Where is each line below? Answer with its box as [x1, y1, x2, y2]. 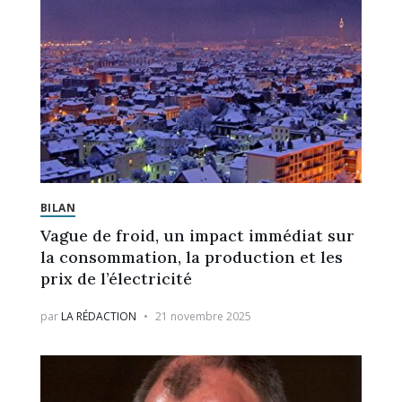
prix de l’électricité [39, 267, 192, 289]
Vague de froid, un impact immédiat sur [39, 224, 354, 246]
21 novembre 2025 [154, 308, 251, 324]
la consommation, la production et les [39, 246, 343, 267]
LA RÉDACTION [60, 308, 136, 324]
